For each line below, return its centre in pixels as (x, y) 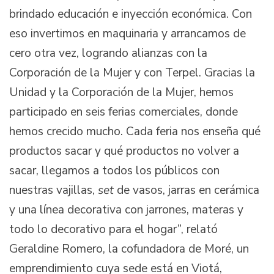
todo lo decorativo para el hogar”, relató (113, 230)
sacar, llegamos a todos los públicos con (114, 171)
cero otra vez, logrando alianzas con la (108, 54)
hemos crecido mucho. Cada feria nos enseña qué (135, 132)
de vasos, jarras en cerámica (188, 191)
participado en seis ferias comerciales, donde (124, 112)
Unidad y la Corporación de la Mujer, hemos (121, 93)
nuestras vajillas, (54, 191)
